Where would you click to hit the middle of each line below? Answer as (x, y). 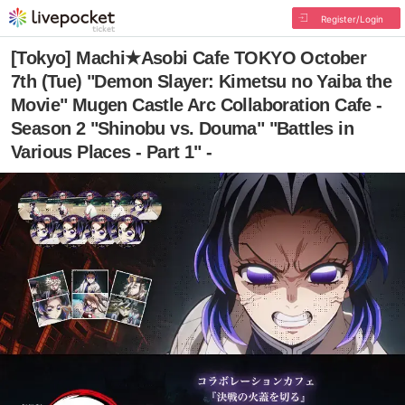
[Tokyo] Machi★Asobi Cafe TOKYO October (189, 58)
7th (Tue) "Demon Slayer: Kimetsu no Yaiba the (201, 81)
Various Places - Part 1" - (112, 152)
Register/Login (352, 19)
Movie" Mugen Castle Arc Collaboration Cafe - (197, 105)
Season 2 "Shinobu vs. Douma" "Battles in (182, 128)
